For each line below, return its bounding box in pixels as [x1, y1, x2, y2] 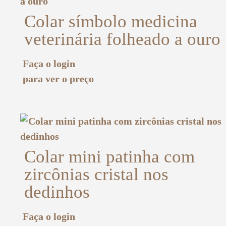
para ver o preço [23, 73, 94, 84]
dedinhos [24, 182, 90, 202]
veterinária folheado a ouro [24, 29, 220, 49]
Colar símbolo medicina [24, 11, 197, 31]
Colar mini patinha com [24, 147, 195, 167]
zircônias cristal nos [24, 164, 168, 185]
